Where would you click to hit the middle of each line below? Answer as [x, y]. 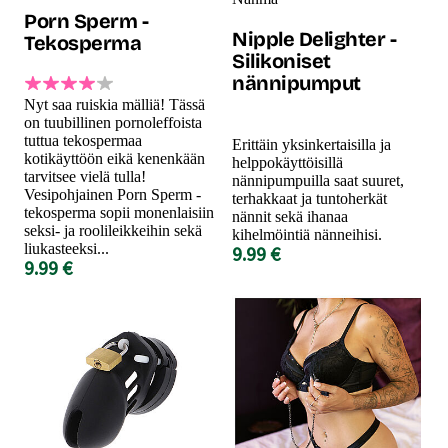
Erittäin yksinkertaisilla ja [311, 144]
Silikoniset [281, 60]
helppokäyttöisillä [287, 162]
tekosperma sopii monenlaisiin [119, 212]
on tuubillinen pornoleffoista [113, 122]
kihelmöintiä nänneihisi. [307, 234]
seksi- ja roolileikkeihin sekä [113, 230]
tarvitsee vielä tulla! [85, 176]
